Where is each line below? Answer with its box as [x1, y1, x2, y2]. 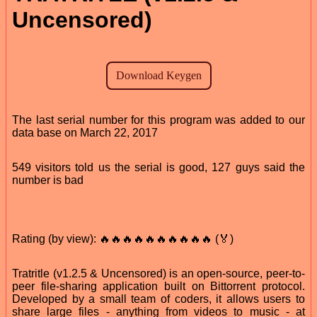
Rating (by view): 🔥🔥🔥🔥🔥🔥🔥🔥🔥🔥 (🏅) [12, 232, 234, 245]
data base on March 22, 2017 [12, 126, 158, 139]
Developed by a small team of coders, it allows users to [12, 292, 305, 305]
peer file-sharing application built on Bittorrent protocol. [12, 279, 305, 292]
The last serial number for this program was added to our [12, 113, 305, 126]
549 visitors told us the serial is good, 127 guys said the [12, 161, 305, 173]
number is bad [12, 173, 83, 186]
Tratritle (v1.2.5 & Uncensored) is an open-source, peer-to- [12, 267, 305, 279]
